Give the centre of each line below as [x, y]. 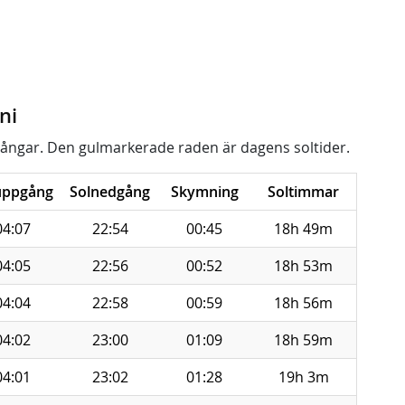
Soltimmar [303, 192]
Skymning [204, 192]
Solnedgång [110, 192]
